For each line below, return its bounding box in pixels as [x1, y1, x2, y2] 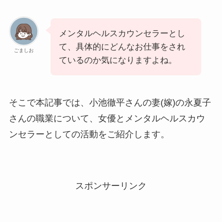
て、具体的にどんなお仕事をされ [58, 42, 185, 52]
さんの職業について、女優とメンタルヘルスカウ [8, 113, 205, 124]
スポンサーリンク [75, 181, 147, 191]
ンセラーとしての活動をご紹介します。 [8, 129, 169, 140]
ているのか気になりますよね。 [58, 55, 177, 65]
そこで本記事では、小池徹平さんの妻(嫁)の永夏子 [8, 98, 211, 108]
